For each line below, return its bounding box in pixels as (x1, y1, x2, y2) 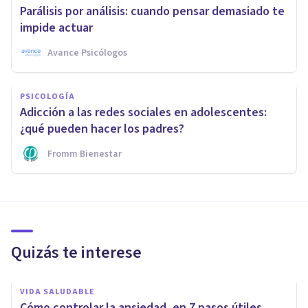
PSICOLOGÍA (20, 90, 75, 102)
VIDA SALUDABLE (20, 285, 95, 298)
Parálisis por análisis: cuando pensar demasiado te (20, 2, 285, 20)
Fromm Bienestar (47, 146, 122, 161)
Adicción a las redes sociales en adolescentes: (20, 103, 267, 121)
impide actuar (20, 19, 93, 36)
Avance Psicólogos (47, 45, 127, 60)
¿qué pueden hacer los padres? (20, 120, 184, 137)
